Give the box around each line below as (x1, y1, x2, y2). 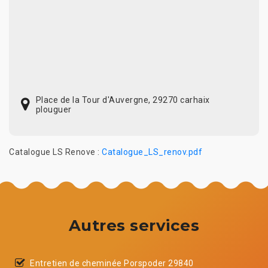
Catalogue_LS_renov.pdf (102, 147, 202, 157)
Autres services (68, 215, 200, 235)
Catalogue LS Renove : (9, 147, 102, 157)
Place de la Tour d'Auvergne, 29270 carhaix (35, 95, 210, 105)
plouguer (35, 104, 72, 114)
